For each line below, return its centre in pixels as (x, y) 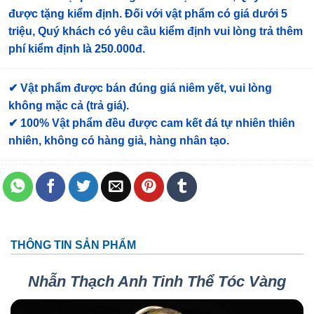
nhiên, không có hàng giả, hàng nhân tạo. (119, 141)
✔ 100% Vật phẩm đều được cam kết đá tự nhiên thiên (152, 123)
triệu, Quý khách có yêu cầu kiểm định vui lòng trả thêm (156, 32)
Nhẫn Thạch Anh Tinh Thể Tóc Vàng (157, 282)
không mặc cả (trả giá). (69, 106)
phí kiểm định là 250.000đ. (77, 49)
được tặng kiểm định (64, 14)
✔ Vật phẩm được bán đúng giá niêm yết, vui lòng (140, 88)
